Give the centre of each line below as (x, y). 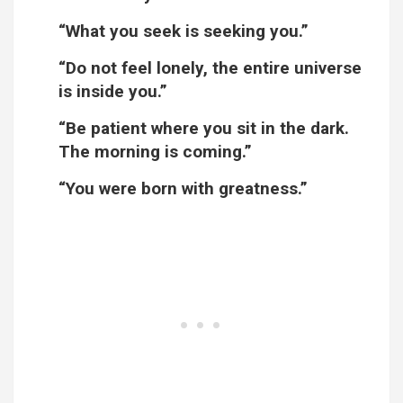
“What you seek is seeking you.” (184, 31)
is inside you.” (113, 92)
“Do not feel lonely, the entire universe (210, 68)
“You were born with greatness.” (183, 189)
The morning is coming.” (155, 152)
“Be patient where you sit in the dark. (204, 129)
